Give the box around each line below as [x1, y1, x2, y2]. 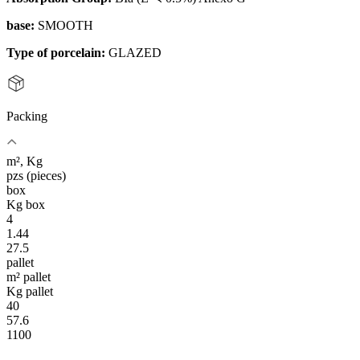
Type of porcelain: [6, 46, 105, 60]
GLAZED [108, 46, 162, 60]
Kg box [6, 198, 45, 212]
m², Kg [6, 154, 43, 169]
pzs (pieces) [6, 169, 66, 183]
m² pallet [6, 270, 51, 284]
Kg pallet [6, 284, 53, 299]
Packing [6, 109, 47, 124]
